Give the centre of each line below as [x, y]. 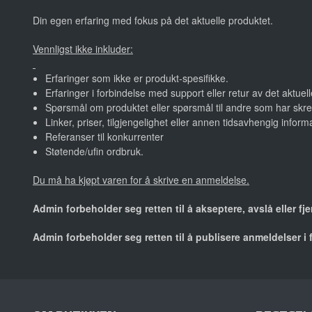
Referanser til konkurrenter [104, 137]
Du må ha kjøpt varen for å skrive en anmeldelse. [141, 180]
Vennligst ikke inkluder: [83, 49]
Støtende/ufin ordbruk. [94, 151]
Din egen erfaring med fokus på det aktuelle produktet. [153, 21]
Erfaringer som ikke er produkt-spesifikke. [136, 78]
